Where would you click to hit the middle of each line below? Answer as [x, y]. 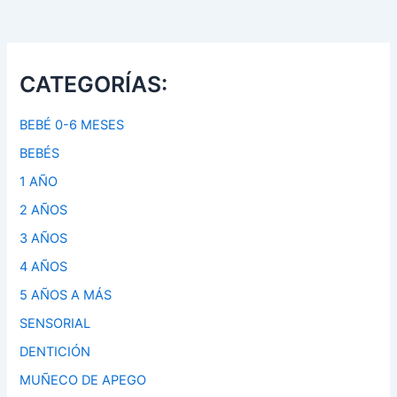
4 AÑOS [44, 266]
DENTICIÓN [55, 351]
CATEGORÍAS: [94, 84]
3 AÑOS [44, 238]
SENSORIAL [55, 323]
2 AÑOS [44, 210]
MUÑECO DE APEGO [83, 380]
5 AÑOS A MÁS [66, 295]
